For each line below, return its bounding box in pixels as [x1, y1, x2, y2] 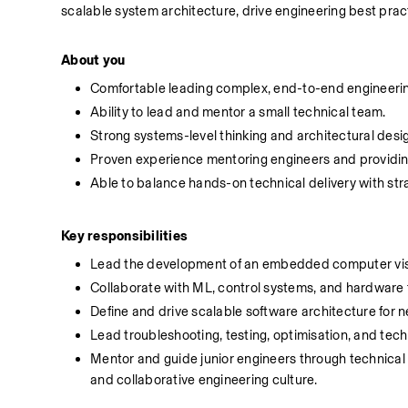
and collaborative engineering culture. [90, 372, 318, 389]
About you [61, 52, 126, 69]
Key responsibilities [61, 228, 189, 245]
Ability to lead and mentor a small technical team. [90, 104, 386, 121]
